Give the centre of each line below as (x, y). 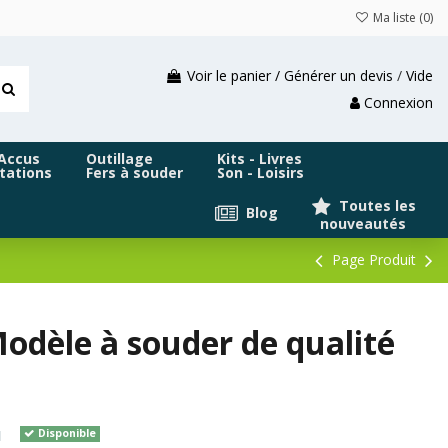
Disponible (65, 433)
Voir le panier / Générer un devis (290, 75)
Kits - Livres (259, 159)
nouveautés (359, 224)
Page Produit (374, 260)
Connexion (398, 103)
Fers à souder (134, 173)
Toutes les (375, 205)
